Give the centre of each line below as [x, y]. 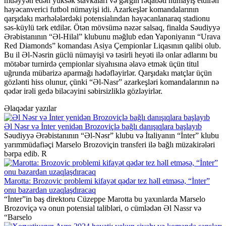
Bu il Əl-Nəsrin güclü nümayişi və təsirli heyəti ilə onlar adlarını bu [111, 54]
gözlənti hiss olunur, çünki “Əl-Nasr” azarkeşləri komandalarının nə [111, 82]
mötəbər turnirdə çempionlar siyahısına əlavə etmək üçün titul [101, 64]
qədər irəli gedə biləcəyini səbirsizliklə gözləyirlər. [83, 91]
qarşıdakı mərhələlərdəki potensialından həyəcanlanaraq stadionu [107, 18]
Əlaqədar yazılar [30, 108]
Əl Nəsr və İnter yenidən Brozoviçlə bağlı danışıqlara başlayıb [103, 126]
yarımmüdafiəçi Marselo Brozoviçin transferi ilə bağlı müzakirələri [109, 144]
